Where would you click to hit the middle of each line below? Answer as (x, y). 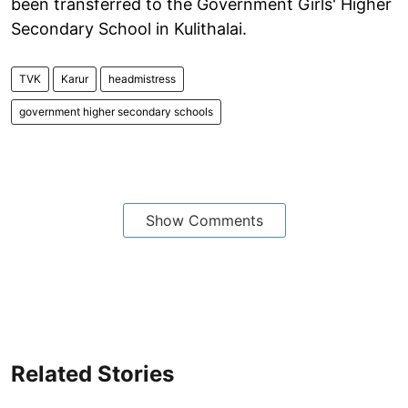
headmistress (142, 78)
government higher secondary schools (116, 111)
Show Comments (204, 220)
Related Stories (92, 373)
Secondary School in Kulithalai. (129, 28)
